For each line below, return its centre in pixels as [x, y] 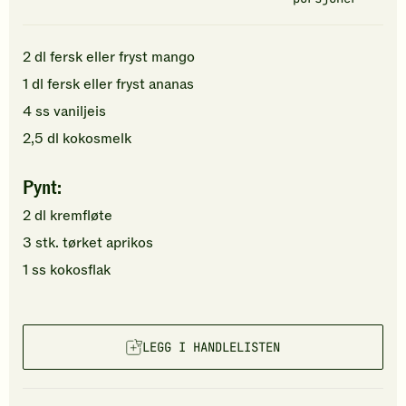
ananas [171, 85]
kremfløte [81, 216]
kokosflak [80, 271]
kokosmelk [97, 139]
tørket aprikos [108, 243]
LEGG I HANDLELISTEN [211, 348]
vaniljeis [80, 112]
